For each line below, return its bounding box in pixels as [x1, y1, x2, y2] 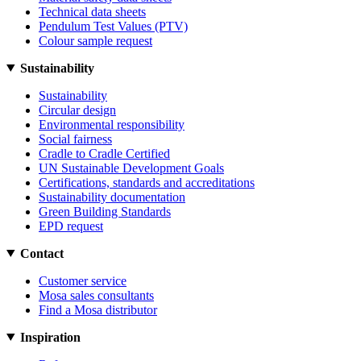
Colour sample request [39, 33, 152, 48]
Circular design [39, 102, 116, 117]
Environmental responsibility [39, 117, 185, 131]
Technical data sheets [39, 4, 146, 19]
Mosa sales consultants [39, 288, 154, 302]
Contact [19, 246, 64, 260]
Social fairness [39, 131, 112, 146]
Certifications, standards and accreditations [39, 175, 255, 189]
